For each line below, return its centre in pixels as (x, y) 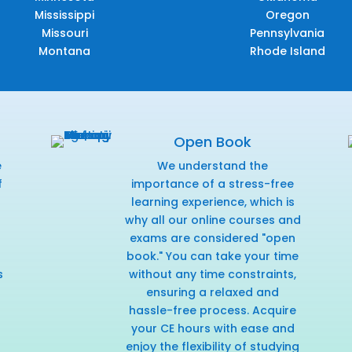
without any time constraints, (213, 275)
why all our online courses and (213, 220)
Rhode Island (287, 51)
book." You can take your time (213, 257)
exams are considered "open (213, 238)
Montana (65, 51)
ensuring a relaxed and (213, 293)
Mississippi (65, 15)
